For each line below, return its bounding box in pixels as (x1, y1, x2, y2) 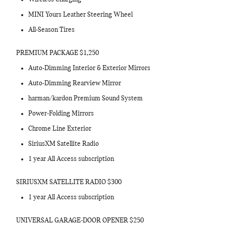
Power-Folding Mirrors (28, 110, 94, 118)
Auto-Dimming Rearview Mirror (28, 80, 121, 87)
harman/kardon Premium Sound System (28, 95, 143, 102)
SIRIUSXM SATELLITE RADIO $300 (16, 179, 122, 186)
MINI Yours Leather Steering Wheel (28, 11, 133, 19)
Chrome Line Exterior (28, 125, 91, 133)
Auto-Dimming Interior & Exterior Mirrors (28, 65, 150, 72)
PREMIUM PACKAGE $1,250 (16, 49, 99, 57)
